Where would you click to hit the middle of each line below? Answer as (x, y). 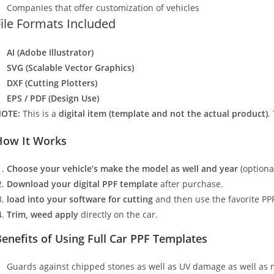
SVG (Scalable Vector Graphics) (70, 68)
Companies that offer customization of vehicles (103, 8)
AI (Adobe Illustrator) (50, 53)
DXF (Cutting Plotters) (52, 83)
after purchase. (191, 184)
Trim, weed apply (43, 215)
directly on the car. (118, 215)
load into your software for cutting (80, 199)
